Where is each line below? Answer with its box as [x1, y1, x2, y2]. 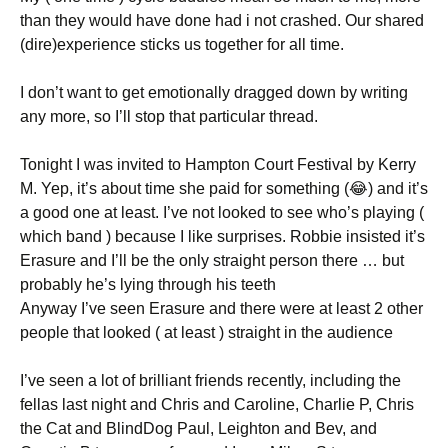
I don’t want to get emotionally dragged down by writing [20, 84, 408, 101]
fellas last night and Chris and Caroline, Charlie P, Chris [20, 396, 414, 413]
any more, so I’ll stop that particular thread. [20, 108, 318, 125]
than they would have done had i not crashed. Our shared [20, 12, 424, 29]
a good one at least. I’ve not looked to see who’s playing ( [20, 204, 424, 221]
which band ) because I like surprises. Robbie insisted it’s [20, 228, 425, 245]
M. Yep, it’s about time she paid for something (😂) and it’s [20, 180, 428, 197]
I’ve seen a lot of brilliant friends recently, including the [20, 372, 401, 389]
